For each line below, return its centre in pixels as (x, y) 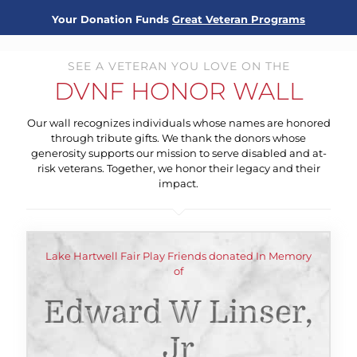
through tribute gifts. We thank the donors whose (178, 138)
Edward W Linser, (178, 312)
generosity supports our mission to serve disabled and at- (178, 153)
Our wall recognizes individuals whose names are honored (178, 123)
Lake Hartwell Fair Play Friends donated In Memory (178, 256)
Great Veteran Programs (239, 19)
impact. (178, 183)
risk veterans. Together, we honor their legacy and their (178, 168)
